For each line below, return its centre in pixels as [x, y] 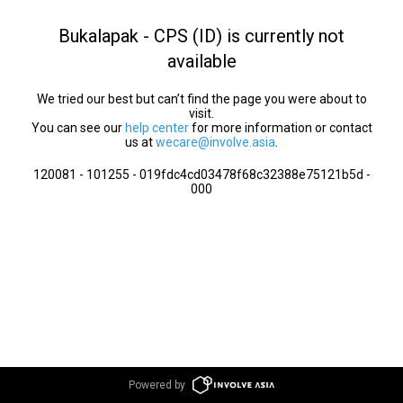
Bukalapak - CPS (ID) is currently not [201, 36]
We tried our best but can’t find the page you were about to [201, 99]
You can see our [78, 128]
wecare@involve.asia [215, 142]
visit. [201, 113]
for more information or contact [280, 128]
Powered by [157, 385]
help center [157, 128]
